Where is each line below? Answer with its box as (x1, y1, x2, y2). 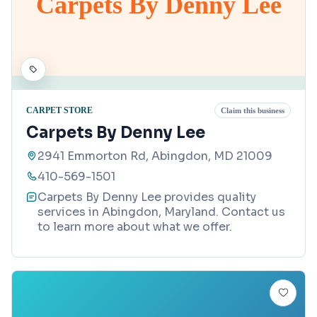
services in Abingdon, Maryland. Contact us (38, 204, 285, 220)
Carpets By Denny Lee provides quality (38, 190, 256, 205)
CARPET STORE (26, 105, 93, 115)
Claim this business (221, 106, 284, 115)
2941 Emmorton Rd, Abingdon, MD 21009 (38, 149, 272, 164)
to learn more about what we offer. (38, 219, 232, 235)
